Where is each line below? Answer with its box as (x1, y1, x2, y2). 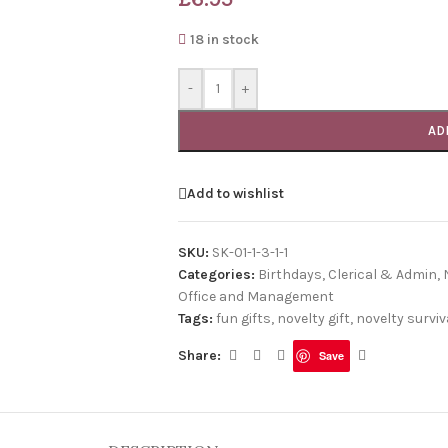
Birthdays (257, 266, 322, 283)
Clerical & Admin (327, 266, 437, 283)
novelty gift (276, 310, 350, 327)
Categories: (177, 266, 255, 283)
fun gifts (215, 310, 271, 327)
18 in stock (190, 31, 260, 48)
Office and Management (177, 288, 334, 305)
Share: (177, 347, 221, 364)
